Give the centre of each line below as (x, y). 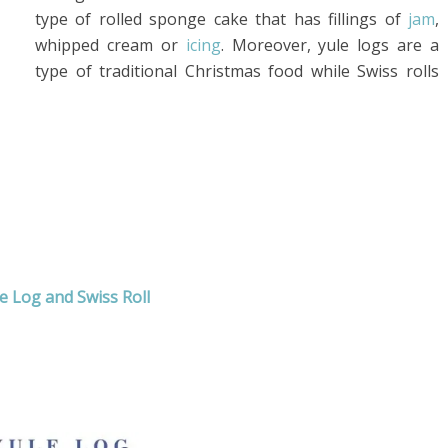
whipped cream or (110, 45)
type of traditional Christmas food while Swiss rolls (237, 71)
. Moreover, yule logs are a (329, 45)
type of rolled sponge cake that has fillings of (221, 19)
